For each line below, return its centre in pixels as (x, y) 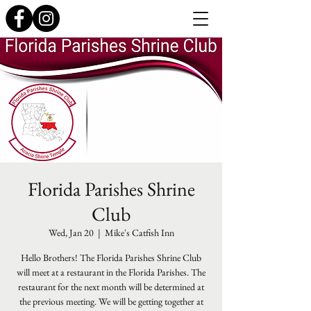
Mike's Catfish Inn (139, 233)
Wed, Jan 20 (71, 233)
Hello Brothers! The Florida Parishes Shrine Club (111, 258)
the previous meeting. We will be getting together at (111, 301)
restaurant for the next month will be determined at (111, 287)
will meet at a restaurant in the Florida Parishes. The (111, 272)
